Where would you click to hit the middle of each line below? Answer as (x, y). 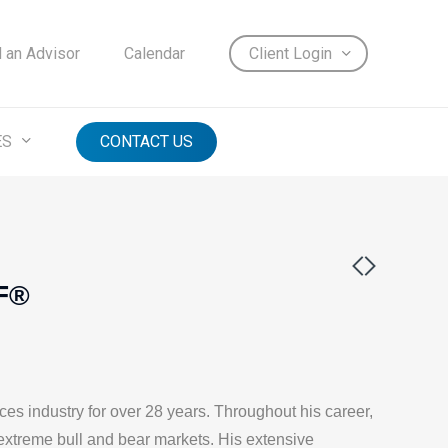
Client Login (290, 53)
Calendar (154, 53)
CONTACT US (146, 141)
